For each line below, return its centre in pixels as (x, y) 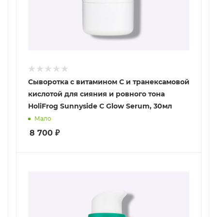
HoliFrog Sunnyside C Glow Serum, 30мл (100, 106)
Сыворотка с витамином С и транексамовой (109, 82)
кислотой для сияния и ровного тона (96, 94)
